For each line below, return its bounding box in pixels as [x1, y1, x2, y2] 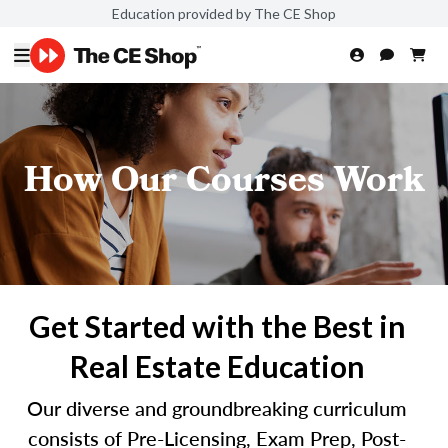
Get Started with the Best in [28, 308, 406, 344]
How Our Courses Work [24, 154, 424, 214]
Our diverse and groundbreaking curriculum [27, 394, 407, 422]
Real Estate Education [69, 348, 365, 384]
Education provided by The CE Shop [112, 4, 336, 22]
